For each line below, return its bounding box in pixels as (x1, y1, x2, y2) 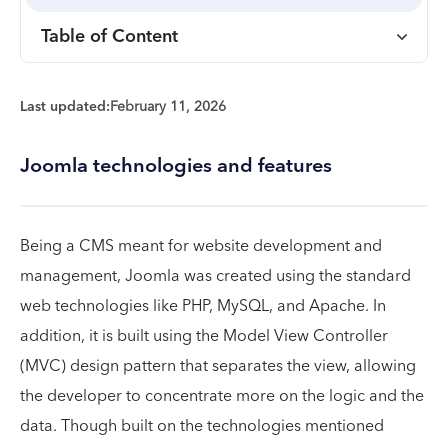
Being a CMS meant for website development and (20, 231, 382, 260)
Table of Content (41, 20, 178, 52)
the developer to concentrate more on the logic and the (20, 381, 424, 410)
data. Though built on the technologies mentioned (20, 411, 384, 440)
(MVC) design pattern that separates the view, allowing (20, 351, 416, 380)
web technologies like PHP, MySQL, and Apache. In (20, 291, 386, 320)
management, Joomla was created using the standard (20, 261, 411, 290)
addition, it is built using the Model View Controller (20, 321, 388, 350)
